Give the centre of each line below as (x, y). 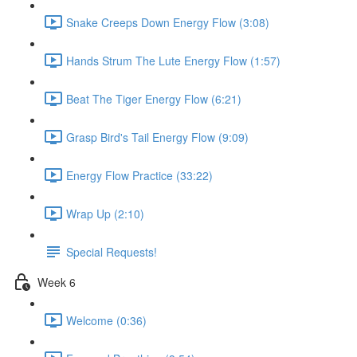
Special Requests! (112, 251)
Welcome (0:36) (106, 320)
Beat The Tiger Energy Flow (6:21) (154, 98)
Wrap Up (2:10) (105, 213)
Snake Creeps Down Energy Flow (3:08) (168, 22)
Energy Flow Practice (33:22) (139, 175)
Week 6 (57, 282)
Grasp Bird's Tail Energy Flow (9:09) (157, 137)
